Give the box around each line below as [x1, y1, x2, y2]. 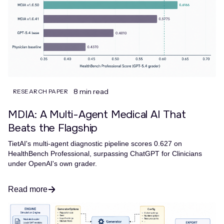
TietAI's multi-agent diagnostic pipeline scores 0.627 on [8, 139, 182, 147]
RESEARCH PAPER [13, 87, 68, 95]
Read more [8, 184, 47, 193]
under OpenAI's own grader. [8, 159, 97, 167]
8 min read [73, 86, 108, 96]
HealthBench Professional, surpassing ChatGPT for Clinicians [8, 149, 202, 157]
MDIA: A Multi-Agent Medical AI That [8, 107, 186, 121]
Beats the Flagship [8, 121, 98, 135]
